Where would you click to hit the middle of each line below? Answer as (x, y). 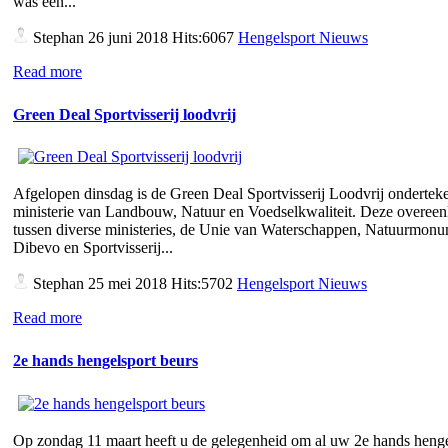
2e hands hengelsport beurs (105, 361)
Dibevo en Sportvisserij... (93, 248)
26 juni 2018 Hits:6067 (161, 37)
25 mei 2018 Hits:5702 (160, 284)
